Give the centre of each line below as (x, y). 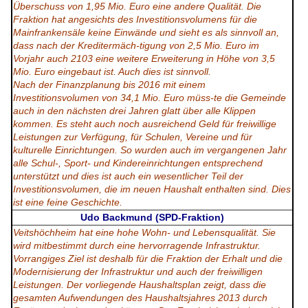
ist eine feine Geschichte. (68, 202)
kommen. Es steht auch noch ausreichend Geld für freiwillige (145, 124)
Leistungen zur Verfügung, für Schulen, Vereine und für (133, 137)
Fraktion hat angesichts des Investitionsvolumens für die (135, 20)
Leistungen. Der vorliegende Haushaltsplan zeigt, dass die (140, 285)
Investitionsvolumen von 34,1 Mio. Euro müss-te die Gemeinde (150, 98)
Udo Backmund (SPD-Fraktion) (152, 218)
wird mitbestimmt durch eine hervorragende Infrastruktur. (137, 246)
